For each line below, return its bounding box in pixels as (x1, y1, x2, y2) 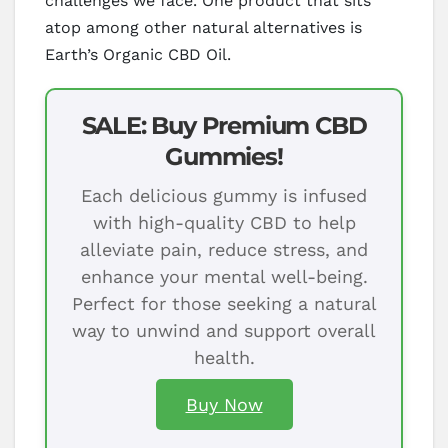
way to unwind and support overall (72, 319, 376, 341)
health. (193, 346, 255, 368)
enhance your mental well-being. (80, 265, 368, 287)
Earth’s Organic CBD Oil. (45, 44, 231, 64)
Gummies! (165, 141, 283, 171)
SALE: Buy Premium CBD (81, 110, 367, 140)
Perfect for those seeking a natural (71, 292, 377, 314)
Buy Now (185, 393, 263, 415)
